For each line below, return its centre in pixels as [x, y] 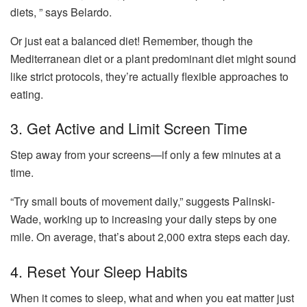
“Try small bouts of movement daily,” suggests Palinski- [143, 201]
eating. [27, 94]
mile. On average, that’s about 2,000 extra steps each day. [150, 237]
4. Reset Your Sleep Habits [99, 271]
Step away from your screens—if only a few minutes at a [146, 155]
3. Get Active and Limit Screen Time [129, 128]
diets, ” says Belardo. [61, 12]
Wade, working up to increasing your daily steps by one [144, 219]
